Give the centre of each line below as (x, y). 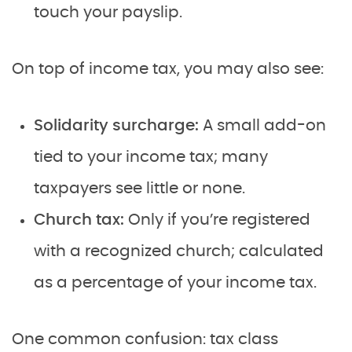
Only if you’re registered (219, 220)
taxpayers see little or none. (139, 188)
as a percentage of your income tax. (175, 282)
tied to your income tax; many (151, 157)
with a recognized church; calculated (179, 251)
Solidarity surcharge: (118, 125)
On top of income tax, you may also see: (168, 69)
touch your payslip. (108, 12)
